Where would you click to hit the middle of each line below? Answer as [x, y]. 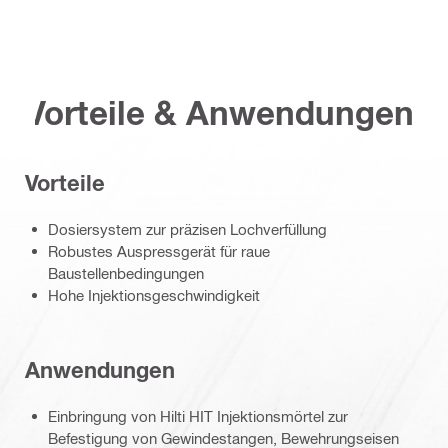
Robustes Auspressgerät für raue [159, 251]
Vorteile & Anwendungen [219, 113]
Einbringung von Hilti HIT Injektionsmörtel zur [198, 416]
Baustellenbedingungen [126, 273]
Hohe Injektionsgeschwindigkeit [154, 295]
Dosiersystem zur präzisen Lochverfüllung [187, 229]
